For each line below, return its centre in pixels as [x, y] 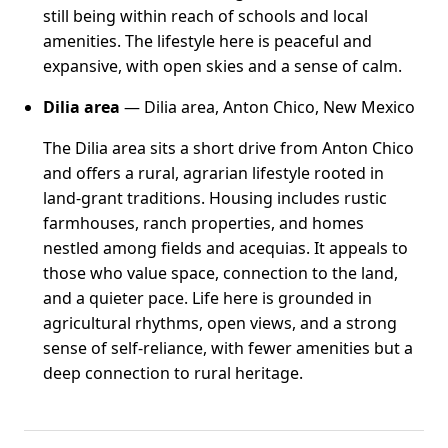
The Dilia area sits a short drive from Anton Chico [229, 147]
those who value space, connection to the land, [221, 272]
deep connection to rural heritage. [173, 372]
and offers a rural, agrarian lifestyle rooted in [214, 172]
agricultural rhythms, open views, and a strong [220, 322]
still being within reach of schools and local [206, 15]
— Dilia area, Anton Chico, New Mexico [268, 106]
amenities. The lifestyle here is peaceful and [208, 40]
